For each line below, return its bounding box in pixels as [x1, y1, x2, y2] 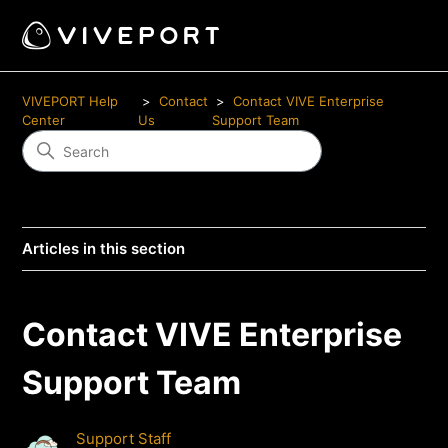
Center [22, 112, 66, 128]
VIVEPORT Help [22, 93, 119, 109]
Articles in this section [22, 239, 186, 258]
